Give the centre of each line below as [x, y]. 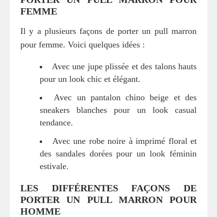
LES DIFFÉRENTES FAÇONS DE [108, 188]
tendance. [56, 122]
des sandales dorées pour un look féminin [118, 153]
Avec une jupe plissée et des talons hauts [124, 66]
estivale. [54, 166]
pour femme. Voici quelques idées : [83, 44]
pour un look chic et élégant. [90, 79]
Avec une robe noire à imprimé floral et [124, 141]
